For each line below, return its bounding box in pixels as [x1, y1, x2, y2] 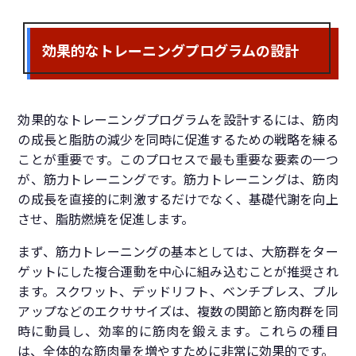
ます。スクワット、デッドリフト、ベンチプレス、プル [17, 284, 339, 300]
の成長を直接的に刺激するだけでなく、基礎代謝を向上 [17, 192, 339, 208]
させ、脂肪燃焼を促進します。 [17, 211, 195, 228]
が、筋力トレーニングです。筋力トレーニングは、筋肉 [17, 172, 339, 188]
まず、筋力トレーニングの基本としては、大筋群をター [17, 244, 339, 261]
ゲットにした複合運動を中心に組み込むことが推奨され [17, 264, 339, 281]
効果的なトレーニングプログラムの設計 [42, 40, 300, 61]
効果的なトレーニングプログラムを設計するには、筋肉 [17, 112, 339, 129]
